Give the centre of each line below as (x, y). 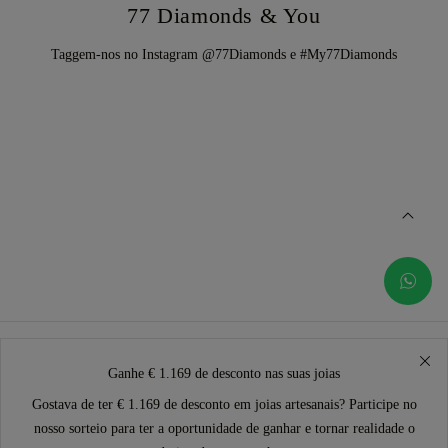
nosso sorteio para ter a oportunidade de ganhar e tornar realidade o (224, 428)
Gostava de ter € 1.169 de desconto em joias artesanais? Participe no (224, 404)
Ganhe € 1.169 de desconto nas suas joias (224, 373)
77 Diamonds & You (224, 15)
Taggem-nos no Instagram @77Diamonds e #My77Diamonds (224, 54)
